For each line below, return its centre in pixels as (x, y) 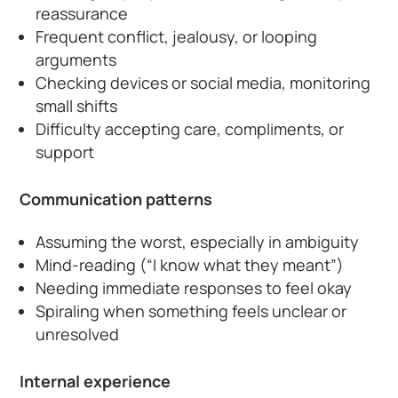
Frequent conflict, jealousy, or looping (177, 36)
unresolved (78, 334)
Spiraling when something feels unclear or (191, 310)
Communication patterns (116, 199)
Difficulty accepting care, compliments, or (190, 128)
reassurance (82, 13)
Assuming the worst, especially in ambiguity (198, 241)
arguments (76, 59)
